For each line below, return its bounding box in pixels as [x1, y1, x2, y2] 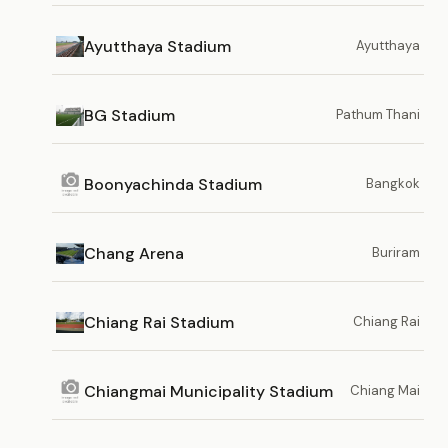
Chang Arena [84, 242, 184, 264]
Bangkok [366, 175, 420, 192]
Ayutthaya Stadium [84, 35, 231, 57]
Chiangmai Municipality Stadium [84, 380, 333, 402]
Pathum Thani [336, 106, 420, 123]
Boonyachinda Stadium [84, 173, 262, 195]
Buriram [372, 244, 420, 261]
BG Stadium [84, 104, 175, 126]
